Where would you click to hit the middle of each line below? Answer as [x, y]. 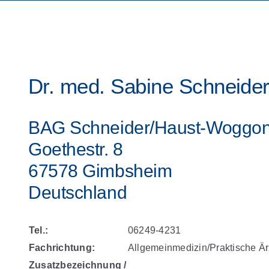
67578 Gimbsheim [100, 171]
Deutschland [78, 193]
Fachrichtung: [62, 248]
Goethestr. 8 [76, 150]
